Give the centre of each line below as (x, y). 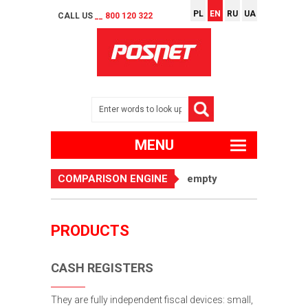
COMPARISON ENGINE (113, 178)
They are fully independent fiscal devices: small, (152, 299)
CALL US (76, 16)
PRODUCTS (90, 230)
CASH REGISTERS (102, 267)
